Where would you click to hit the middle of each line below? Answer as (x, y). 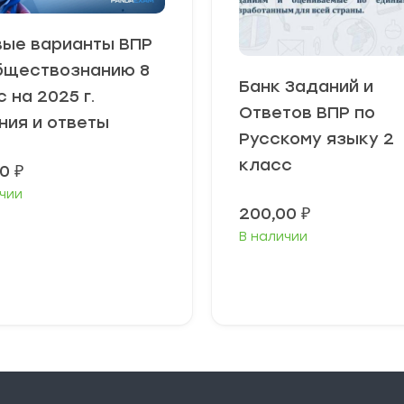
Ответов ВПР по (307, 112)
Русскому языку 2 (317, 138)
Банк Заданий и (306, 86)
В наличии (273, 236)
